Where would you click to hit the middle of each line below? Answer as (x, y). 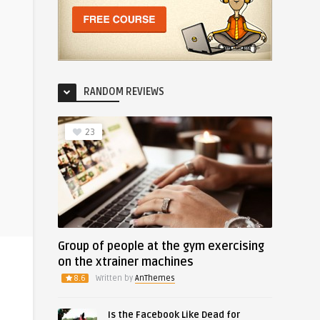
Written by (115, 278)
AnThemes (155, 278)
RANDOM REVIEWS (124, 92)
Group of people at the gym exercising (161, 246)
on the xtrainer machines (126, 262)
